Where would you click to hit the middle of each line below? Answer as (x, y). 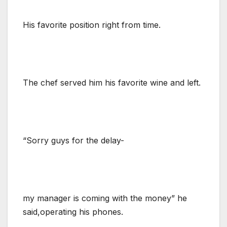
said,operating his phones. (73, 212)
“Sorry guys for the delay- (73, 140)
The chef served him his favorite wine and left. (112, 82)
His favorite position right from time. (92, 25)
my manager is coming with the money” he (105, 198)
